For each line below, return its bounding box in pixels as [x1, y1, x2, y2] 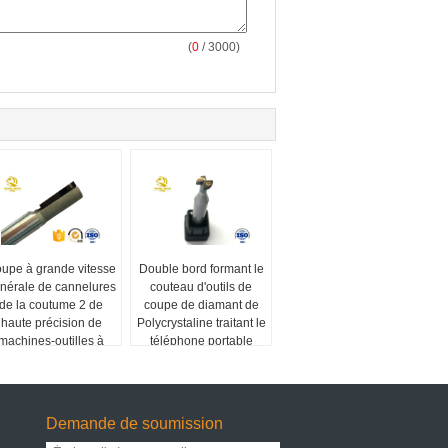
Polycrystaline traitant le [136, 316, 266, 330]
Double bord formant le [138, 262, 264, 276]
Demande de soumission [46, 415, 223, 432]
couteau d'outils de [150, 280, 252, 294]
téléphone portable [149, 334, 253, 348]
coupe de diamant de [143, 298, 259, 312]
